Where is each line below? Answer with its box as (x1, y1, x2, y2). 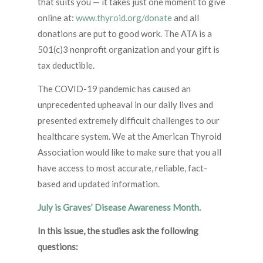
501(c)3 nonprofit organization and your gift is (38, 44, 220, 55)
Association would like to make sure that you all (38, 147, 221, 158)
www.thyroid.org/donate (76, 12, 172, 23)
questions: (38, 241, 78, 252)
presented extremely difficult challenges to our (38, 115, 220, 126)
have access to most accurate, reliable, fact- (38, 163, 207, 174)
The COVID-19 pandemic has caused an (38, 83, 191, 95)
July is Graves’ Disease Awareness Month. (38, 202, 201, 213)
